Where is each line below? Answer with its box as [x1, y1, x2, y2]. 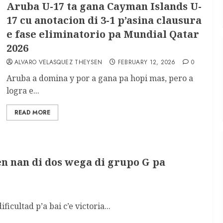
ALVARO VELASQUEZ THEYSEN [14, 58, 103, 67]
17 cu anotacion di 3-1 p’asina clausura [6, 13, 202, 27]
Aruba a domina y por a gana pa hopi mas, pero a [6, 73, 194, 84]
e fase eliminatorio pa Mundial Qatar [6, 27, 200, 41]
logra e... [6, 85, 40, 96]
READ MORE [14, 108, 51, 117]
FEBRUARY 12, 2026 [117, 58, 176, 67]
